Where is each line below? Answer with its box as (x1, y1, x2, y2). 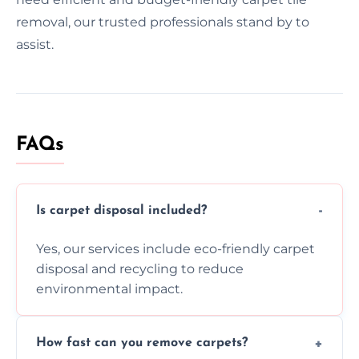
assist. (16, 36, 54, 52)
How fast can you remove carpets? (36, 337, 248, 350)
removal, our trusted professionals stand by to (16, 14, 309, 30)
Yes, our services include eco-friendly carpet (36, 240, 315, 256)
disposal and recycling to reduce (36, 260, 244, 276)
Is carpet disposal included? (36, 204, 207, 218)
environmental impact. (36, 280, 183, 296)
